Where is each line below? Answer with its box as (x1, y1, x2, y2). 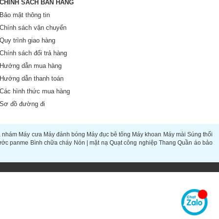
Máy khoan (132, 131, 162, 138)
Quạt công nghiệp (109, 139, 157, 147)
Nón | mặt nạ (73, 139, 108, 147)
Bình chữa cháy (30, 139, 72, 147)
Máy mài (163, 131, 186, 138)
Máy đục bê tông (86, 131, 131, 138)
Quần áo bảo (177, 139, 213, 147)
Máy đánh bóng (43, 131, 85, 138)
